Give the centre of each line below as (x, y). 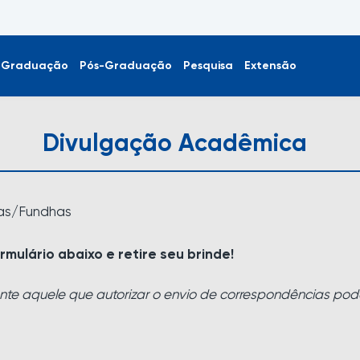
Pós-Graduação (126, 65)
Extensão (270, 65)
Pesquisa (208, 65)
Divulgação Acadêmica (174, 145)
